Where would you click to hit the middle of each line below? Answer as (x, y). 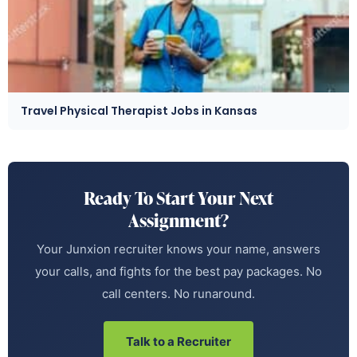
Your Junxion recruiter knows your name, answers (178, 249)
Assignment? (178, 221)
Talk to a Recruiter (178, 342)
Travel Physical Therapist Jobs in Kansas (139, 111)
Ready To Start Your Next (178, 198)
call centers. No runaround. (178, 294)
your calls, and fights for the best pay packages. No (178, 272)
